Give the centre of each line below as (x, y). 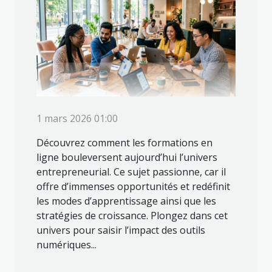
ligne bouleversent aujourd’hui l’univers (127, 158)
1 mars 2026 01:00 (77, 119)
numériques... (66, 245)
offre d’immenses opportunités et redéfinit (133, 187)
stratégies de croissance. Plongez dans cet (132, 216)
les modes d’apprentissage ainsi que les (126, 201)
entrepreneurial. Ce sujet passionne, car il (131, 172)
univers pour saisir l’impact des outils (121, 230)
